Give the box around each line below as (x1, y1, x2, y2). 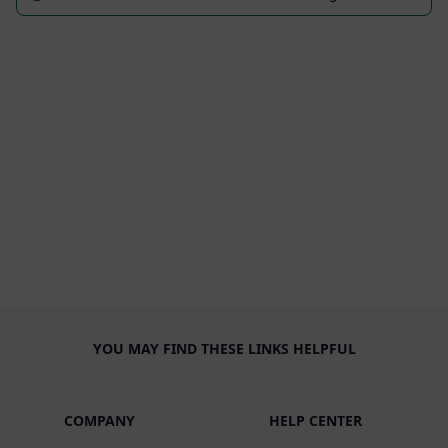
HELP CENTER (269, 411, 363, 430)
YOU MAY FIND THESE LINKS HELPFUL (92, 339, 356, 358)
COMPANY (63, 411, 135, 430)
